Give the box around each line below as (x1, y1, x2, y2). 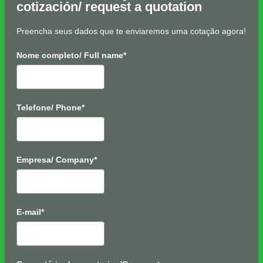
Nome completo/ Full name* (16, 50, 126, 60)
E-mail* (16, 207, 44, 217)
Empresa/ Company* (16, 154, 97, 164)
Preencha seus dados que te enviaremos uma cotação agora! (16, 26, 246, 36)
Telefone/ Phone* (16, 102, 85, 112)
